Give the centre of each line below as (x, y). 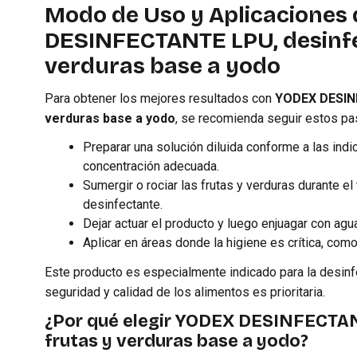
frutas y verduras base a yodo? (177, 341)
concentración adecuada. (151, 166)
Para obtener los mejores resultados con (160, 98)
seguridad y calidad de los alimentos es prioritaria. (185, 292)
